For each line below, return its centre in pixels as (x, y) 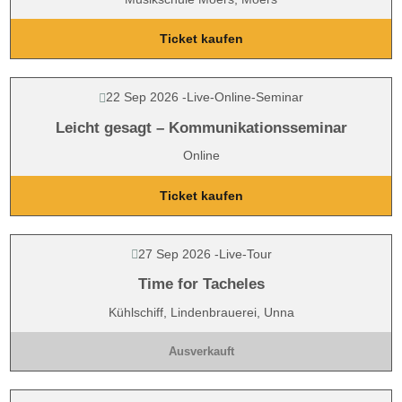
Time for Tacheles (201, 284)
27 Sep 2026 (174, 253)
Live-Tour (245, 253)
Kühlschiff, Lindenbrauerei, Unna (201, 312)
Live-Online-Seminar (245, 97)
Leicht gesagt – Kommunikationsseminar (201, 127)
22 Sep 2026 (142, 97)
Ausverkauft (201, 351)
